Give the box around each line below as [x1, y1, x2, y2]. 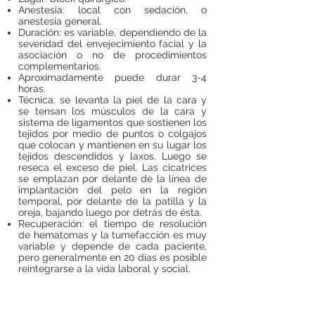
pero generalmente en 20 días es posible [18, 252, 207, 263]
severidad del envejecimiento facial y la [18, 38, 207, 49]
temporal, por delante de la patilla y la [18, 195, 207, 207]
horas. [18, 83, 46, 94]
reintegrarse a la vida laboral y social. [18, 263, 191, 274]
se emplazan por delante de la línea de [18, 173, 207, 184]
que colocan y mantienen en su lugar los [18, 139, 207, 150]
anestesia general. [18, 15, 102, 27]
